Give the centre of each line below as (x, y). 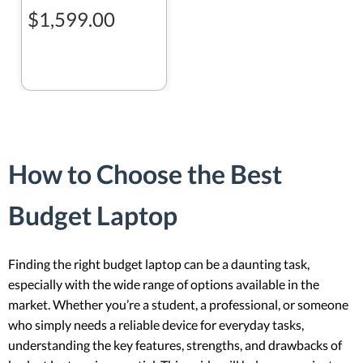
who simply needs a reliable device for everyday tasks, (156, 324)
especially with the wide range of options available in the (164, 284)
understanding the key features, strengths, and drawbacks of (175, 344)
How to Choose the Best (145, 174)
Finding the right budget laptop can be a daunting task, (159, 263)
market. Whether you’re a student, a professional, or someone (178, 304)
